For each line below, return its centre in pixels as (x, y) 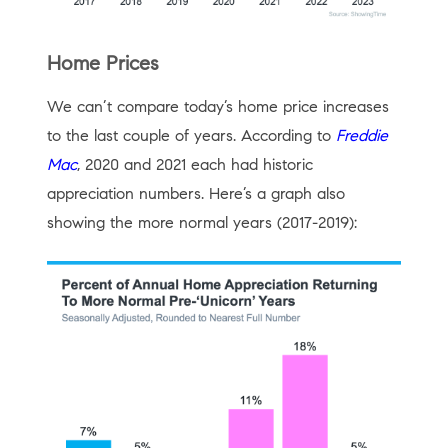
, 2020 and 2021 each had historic (194, 164)
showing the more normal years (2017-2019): (201, 222)
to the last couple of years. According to (191, 135)
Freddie (361, 135)
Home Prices (102, 63)
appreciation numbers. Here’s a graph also (195, 193)
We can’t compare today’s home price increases (217, 106)
